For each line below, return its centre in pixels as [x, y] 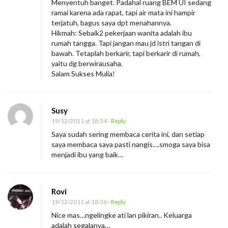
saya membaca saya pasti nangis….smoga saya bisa [131, 144]
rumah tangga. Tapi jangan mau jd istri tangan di [126, 43]
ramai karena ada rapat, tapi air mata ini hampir [123, 12]
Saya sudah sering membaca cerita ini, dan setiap [128, 134]
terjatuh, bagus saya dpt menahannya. [111, 22]
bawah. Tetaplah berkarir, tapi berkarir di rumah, [126, 53]
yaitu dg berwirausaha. [87, 63]
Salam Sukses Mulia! [83, 73]
